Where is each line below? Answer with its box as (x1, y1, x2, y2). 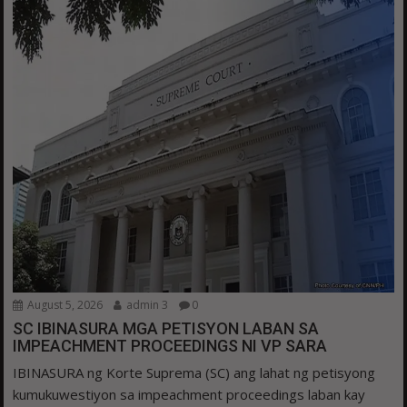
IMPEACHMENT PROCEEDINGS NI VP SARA (13, 336, 328, 356)
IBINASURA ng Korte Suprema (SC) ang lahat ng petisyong (13, 363, 376, 382)
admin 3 (124, 297, 169, 313)
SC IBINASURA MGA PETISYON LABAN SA (13, 319, 320, 339)
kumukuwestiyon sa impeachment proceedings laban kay (13, 385, 366, 404)
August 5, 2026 (25, 297, 104, 313)
